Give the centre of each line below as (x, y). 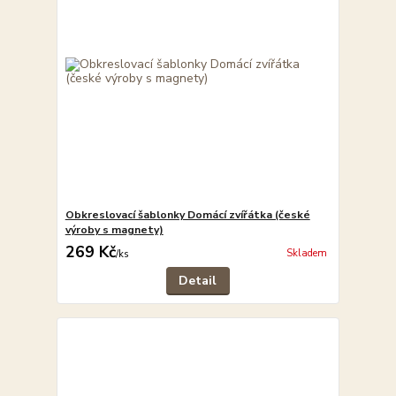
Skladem (306, 253)
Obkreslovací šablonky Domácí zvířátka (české (187, 215)
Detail (198, 281)
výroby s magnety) (114, 230)
